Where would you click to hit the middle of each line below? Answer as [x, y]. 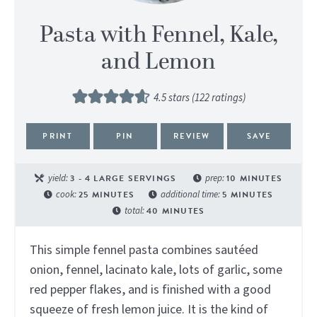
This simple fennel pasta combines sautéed [144, 250]
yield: [59, 178]
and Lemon [158, 62]
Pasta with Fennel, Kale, [158, 35]
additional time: [192, 194]
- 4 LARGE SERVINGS [127, 178]
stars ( [180, 98]
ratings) [227, 98]
